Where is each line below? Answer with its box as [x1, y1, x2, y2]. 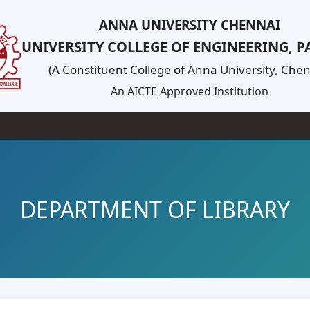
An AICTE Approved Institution [111, 84, 269, 100]
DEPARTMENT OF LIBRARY [20, 194, 290, 224]
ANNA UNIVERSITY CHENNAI [99, 15, 281, 33]
